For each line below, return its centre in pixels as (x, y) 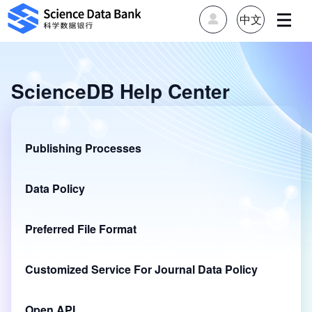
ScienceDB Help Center (120, 91)
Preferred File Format (81, 229)
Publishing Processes (83, 148)
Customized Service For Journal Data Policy (141, 269)
